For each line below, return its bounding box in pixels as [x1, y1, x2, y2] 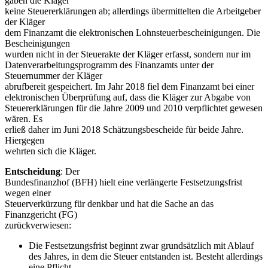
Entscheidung [5, 166, 60, 176]
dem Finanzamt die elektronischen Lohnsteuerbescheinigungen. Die [5, 27, 260, 38]
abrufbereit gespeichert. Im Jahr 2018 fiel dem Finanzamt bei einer [5, 81, 254, 92]
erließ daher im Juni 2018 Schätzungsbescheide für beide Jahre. [5, 124, 243, 135]
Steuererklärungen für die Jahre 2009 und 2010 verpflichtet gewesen [5, 102, 263, 113]
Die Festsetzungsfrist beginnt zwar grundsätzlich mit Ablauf [29, 240, 254, 251]
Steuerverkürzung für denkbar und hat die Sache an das [5, 198, 214, 209]
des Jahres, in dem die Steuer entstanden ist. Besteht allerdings [29, 251, 263, 261]
